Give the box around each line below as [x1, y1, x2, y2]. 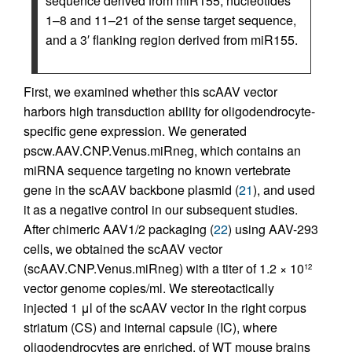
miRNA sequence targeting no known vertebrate [24, 161, 291, 180]
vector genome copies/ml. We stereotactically [24, 279, 274, 298]
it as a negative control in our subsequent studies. [24, 200, 298, 219]
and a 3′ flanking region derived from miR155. [46, 31, 298, 49]
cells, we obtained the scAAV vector [24, 240, 222, 258]
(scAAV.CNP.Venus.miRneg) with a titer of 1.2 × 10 [24, 259, 304, 278]
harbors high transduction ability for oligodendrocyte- [24, 102, 315, 121]
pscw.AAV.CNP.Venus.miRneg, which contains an [24, 141, 301, 160]
